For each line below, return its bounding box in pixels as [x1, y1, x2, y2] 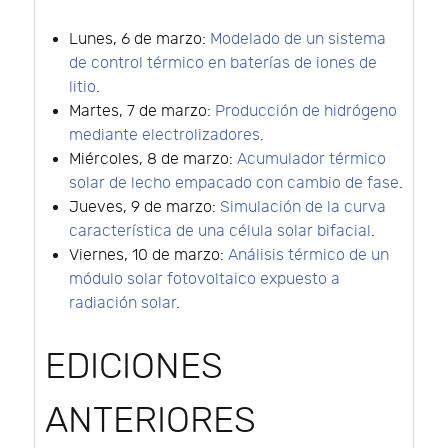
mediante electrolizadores [69, 126, 260, 146]
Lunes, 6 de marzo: [69, 30, 210, 50]
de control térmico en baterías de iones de [69, 54, 377, 74]
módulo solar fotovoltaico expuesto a [69, 270, 340, 290]
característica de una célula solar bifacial [69, 222, 371, 242]
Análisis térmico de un [228, 246, 389, 266]
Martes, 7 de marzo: [69, 102, 215, 122]
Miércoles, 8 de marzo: [69, 150, 237, 170]
